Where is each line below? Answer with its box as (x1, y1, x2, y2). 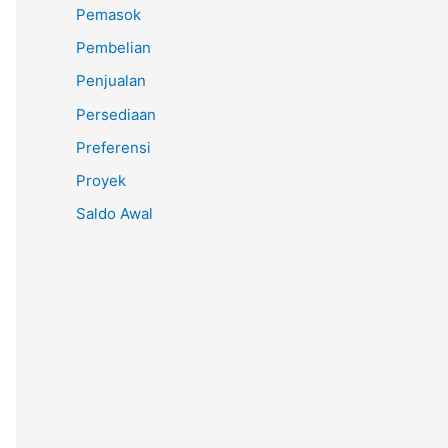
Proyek (76, 171, 126, 191)
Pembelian (76, 38, 151, 58)
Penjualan (76, 71, 146, 91)
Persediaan (76, 104, 156, 124)
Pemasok (76, 4, 141, 24)
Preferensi (76, 137, 151, 157)
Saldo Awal (76, 204, 153, 224)
